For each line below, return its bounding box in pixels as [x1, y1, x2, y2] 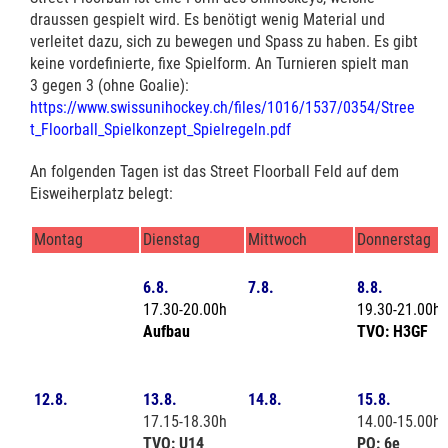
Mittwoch [248, 229, 335, 249]
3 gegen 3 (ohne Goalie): [30, 75, 193, 95]
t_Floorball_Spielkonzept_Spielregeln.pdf [30, 119, 291, 139]
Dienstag [143, 229, 228, 249]
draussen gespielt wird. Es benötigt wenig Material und [30, 9, 385, 29]
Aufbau [143, 321, 190, 341]
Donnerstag [357, 229, 443, 249]
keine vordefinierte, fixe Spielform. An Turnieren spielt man [30, 53, 409, 73]
